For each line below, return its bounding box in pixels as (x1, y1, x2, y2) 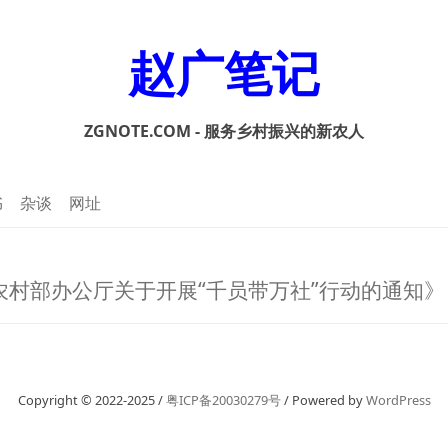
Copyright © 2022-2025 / (17, 391, 166, 410)
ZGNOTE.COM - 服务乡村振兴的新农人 (83, 120, 364, 142)
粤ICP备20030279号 (165, 391, 281, 410)
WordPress (365, 391, 431, 410)
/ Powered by (280, 391, 366, 410)
